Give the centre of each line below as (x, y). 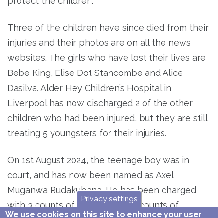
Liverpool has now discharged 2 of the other (100, 103)
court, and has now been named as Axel (90, 175)
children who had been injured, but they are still (107, 118)
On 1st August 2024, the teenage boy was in (98, 160)
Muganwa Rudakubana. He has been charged (102, 190)
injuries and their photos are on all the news (99, 42)
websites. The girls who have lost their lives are (107, 57)
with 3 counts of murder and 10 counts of (93, 205)
